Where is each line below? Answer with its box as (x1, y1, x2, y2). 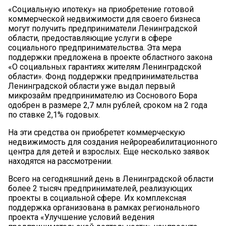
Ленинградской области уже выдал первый (8, 81, 175, 91)
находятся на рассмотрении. (8, 156, 115, 166)
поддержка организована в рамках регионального (8, 203, 200, 213)
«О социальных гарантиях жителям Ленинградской (8, 62, 201, 72)
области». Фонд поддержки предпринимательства (8, 72, 198, 82)
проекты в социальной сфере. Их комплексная (8, 193, 186, 203)
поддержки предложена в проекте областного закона (8, 52, 212, 63)
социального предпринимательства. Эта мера (8, 43, 181, 53)
